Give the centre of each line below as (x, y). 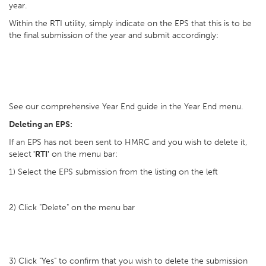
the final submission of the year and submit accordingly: (114, 35)
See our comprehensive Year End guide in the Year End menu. (126, 106)
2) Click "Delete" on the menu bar (72, 207)
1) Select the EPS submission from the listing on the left (113, 172)
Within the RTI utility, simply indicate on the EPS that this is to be (130, 23)
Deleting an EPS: (41, 124)
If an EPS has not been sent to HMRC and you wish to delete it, (128, 142)
